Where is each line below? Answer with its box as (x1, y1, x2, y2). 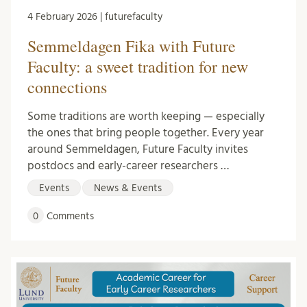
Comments (44, 210, 94, 221)
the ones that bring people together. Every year (27, 126, 264, 138)
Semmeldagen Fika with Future (27, 34, 236, 57)
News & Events (94, 182, 162, 193)
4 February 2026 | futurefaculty (27, 11, 162, 22)
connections (27, 75, 107, 98)
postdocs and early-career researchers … (27, 159, 229, 171)
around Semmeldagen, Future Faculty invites (27, 143, 248, 155)
